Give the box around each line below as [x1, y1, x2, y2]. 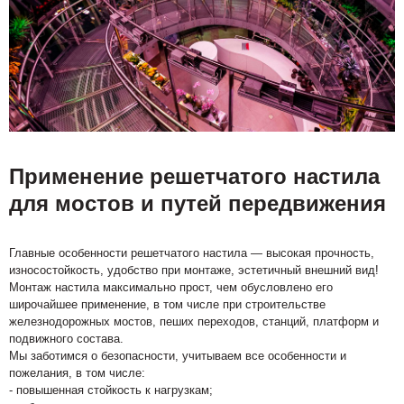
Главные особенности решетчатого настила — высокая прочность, [9, 246, 374, 261]
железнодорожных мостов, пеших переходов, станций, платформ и [9, 315, 379, 329]
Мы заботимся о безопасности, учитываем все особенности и [9, 349, 346, 363]
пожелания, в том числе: [9, 366, 145, 381]
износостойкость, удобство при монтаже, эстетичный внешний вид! [9, 263, 379, 278]
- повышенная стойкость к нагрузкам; [9, 383, 213, 398]
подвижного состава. [9, 332, 124, 346]
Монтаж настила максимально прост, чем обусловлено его [9, 280, 333, 295]
